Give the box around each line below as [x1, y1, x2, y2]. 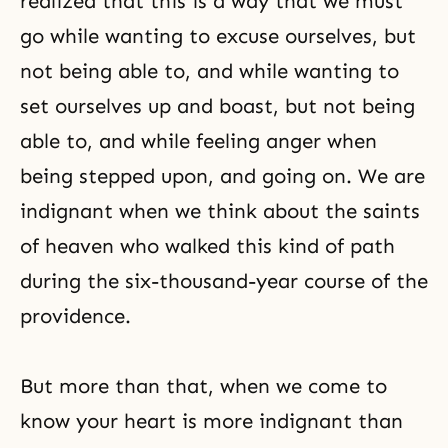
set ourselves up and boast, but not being [20, 94, 415, 118]
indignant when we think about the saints [20, 199, 420, 223]
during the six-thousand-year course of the [20, 269, 428, 293]
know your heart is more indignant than [20, 409, 403, 433]
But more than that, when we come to [20, 374, 387, 398]
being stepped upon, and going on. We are [20, 164, 425, 188]
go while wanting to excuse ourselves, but [20, 24, 416, 48]
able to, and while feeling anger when [20, 129, 377, 153]
